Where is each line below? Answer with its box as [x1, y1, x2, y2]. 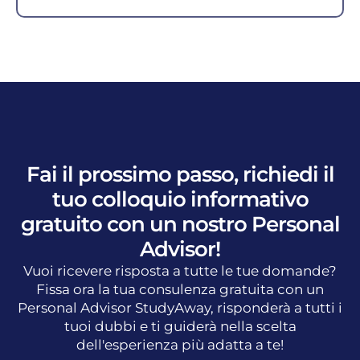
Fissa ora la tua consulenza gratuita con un [36, 280, 324, 297]
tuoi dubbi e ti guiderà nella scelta [63, 317, 297, 334]
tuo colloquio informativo [51, 186, 309, 212]
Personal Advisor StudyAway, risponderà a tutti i [18, 299, 342, 316]
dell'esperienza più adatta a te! [76, 336, 284, 353]
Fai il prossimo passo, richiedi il [26, 161, 334, 187]
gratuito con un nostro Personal [20, 211, 340, 237]
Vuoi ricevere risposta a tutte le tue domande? [23, 262, 337, 279]
